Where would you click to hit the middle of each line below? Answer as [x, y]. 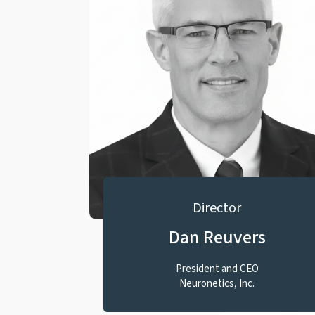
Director [217, 208]
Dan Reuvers [217, 237]
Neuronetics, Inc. [217, 284]
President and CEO [217, 269]
